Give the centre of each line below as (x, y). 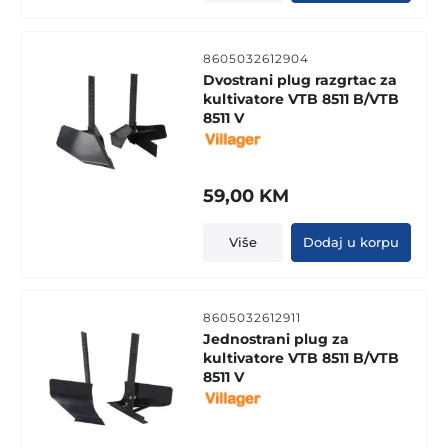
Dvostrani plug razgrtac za (299, 79)
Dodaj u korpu (350, 241)
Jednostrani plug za (275, 338)
